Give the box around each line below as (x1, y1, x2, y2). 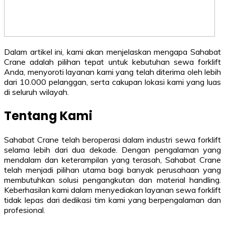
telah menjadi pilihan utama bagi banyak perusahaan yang (4, 164, 221, 175)
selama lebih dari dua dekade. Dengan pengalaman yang (4, 144, 221, 155)
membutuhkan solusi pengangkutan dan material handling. (4, 174, 221, 185)
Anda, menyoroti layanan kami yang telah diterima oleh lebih (4, 66, 221, 77)
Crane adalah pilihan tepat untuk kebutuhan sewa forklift (4, 56, 221, 67)
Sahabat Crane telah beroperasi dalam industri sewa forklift (4, 134, 221, 145)
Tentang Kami (4, 107, 92, 124)
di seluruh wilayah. (4, 86, 69, 97)
